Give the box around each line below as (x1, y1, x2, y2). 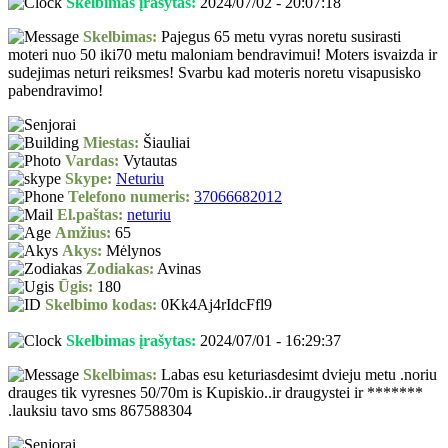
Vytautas (119, 152, 177, 170)
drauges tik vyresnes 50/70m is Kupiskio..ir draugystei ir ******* (8, 384, 423, 402)
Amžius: (55, 224, 111, 242)
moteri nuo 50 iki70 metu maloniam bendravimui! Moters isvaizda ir (8, 46, 437, 64)
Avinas (154, 260, 201, 278)
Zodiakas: (86, 260, 154, 278)
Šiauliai (139, 134, 190, 152)
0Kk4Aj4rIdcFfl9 (157, 296, 272, 314)
